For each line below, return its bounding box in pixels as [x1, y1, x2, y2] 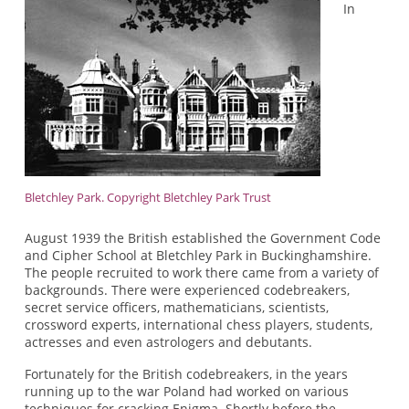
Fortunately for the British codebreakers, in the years [24, 365, 348, 383]
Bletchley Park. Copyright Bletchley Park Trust [24, 189, 271, 206]
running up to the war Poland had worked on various [24, 383, 349, 401]
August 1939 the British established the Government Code [24, 228, 381, 246]
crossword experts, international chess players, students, [24, 315, 372, 333]
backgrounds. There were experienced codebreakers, [24, 280, 350, 299]
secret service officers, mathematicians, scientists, [24, 298, 329, 316]
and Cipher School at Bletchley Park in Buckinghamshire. [24, 246, 372, 264]
